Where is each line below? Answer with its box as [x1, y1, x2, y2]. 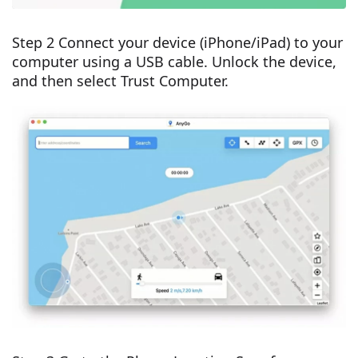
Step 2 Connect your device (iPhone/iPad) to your [12, 33, 343, 53]
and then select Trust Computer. [12, 71, 229, 91]
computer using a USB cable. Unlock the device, [12, 52, 336, 72]
